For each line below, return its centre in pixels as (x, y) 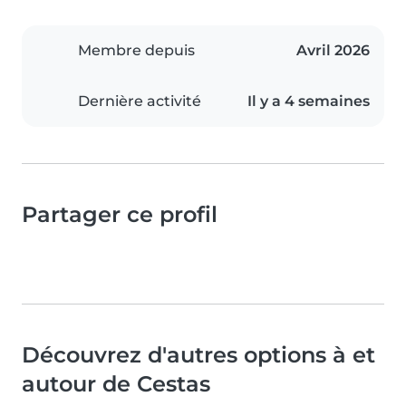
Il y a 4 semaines (309, 101)
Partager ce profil (120, 215)
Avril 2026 (333, 51)
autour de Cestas (116, 384)
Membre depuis (136, 51)
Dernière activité (140, 101)
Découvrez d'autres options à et (198, 355)
